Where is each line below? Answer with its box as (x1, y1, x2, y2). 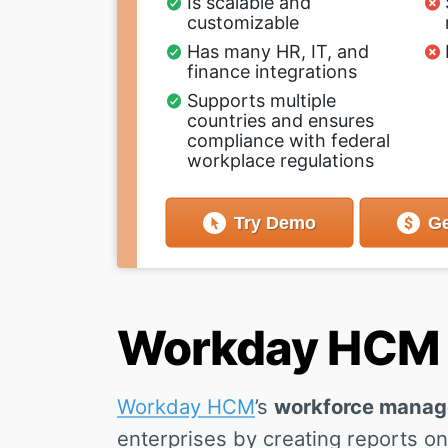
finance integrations (186, 60, 357, 82)
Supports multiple (186, 89, 336, 111)
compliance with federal (186, 129, 390, 151)
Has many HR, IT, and (186, 40, 369, 62)
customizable (186, 11, 299, 33)
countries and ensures (186, 109, 374, 131)
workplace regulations (186, 149, 374, 171)
